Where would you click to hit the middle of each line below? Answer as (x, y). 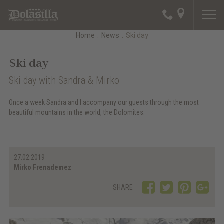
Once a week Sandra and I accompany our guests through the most (104, 103)
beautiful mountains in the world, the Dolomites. (77, 113)
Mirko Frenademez (42, 168)
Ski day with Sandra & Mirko (64, 81)
